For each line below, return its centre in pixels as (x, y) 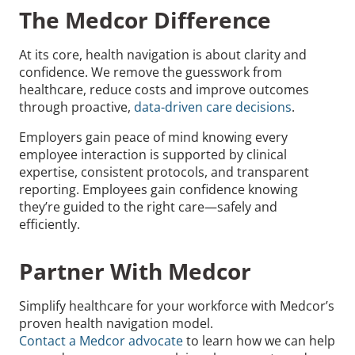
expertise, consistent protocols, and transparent (164, 172)
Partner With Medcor (135, 271)
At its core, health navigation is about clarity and (163, 54)
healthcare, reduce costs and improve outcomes (164, 89)
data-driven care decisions (213, 107)
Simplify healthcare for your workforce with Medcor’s (177, 305)
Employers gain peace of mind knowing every (153, 137)
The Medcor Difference (145, 19)
